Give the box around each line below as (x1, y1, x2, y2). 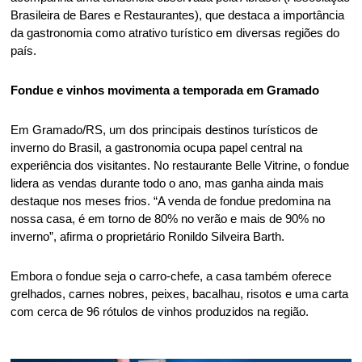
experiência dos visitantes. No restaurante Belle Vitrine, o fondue (11, 158, 350, 172)
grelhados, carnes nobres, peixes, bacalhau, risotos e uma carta (11, 287, 349, 301)
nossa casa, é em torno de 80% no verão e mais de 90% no (11, 212, 326, 225)
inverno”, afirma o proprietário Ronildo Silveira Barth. (11, 229, 288, 243)
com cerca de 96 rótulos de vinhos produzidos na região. (11, 305, 313, 318)
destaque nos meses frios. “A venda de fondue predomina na (11, 194, 331, 208)
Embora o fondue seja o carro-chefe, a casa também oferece (11, 269, 332, 283)
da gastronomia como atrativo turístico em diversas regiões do (11, 26, 340, 40)
